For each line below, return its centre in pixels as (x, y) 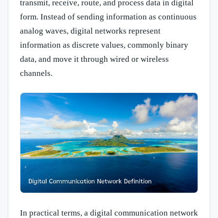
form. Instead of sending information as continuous (108, 17)
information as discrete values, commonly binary (104, 45)
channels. (36, 73)
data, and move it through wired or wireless (94, 59)
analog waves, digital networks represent (90, 31)
